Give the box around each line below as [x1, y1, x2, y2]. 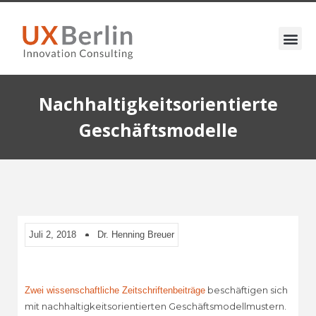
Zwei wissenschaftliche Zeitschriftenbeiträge [25, 285, 205, 296]
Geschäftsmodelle [78, 118, 238, 142]
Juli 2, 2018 [29, 229, 76, 241]
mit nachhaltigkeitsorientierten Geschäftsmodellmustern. [25, 300, 286, 312]
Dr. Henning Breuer [97, 229, 174, 241]
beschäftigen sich [205, 284, 288, 296]
